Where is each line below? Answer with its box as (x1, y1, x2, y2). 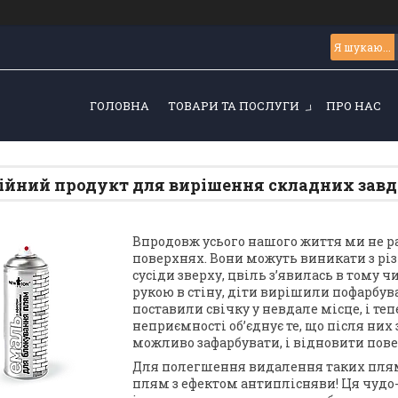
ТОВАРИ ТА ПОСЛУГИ (167, 98, 299, 114)
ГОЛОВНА (89, 98, 149, 114)
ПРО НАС (325, 98, 381, 114)
